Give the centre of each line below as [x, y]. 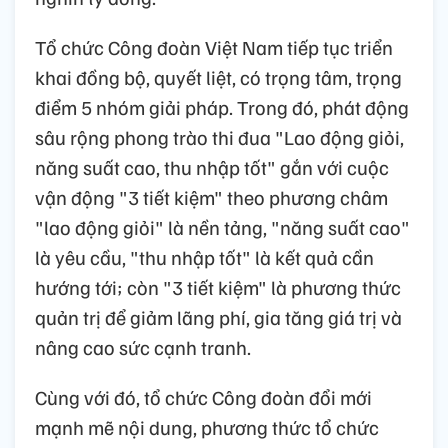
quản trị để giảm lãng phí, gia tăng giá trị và [218, 316]
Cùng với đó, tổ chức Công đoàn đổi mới [203, 396]
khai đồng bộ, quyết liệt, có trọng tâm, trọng [218, 76]
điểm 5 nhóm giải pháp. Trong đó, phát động [222, 106]
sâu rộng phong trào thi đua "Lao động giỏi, [219, 136]
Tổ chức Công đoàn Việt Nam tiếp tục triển [214, 46]
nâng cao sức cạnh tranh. [143, 346]
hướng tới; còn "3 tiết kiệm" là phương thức [218, 286]
